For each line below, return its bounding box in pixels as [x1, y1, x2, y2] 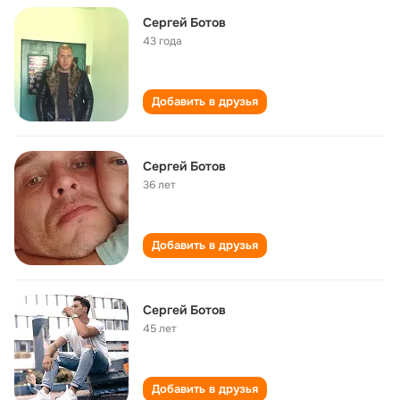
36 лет [143, 178, 176, 192]
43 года [143, 34, 182, 48]
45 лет [143, 321, 177, 336]
